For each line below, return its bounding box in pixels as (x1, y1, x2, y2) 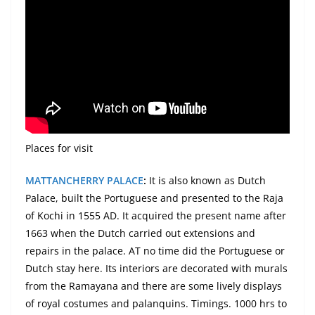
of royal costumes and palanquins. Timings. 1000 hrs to (25, 297, 287, 311)
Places (25, 141, 55, 155)
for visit (55, 141, 93, 155)
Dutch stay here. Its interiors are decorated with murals (25, 262, 288, 276)
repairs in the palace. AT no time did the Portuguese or (25, 244, 285, 258)
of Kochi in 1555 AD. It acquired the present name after (25, 209, 286, 223)
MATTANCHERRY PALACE (25, 174, 143, 188)
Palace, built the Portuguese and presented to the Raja (25, 191, 283, 205)
